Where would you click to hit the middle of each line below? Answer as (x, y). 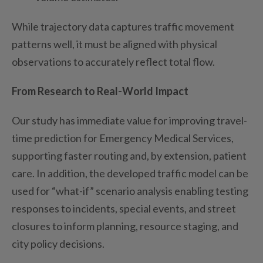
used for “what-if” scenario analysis (93, 190)
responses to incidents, (65, 208)
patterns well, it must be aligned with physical (114, 44)
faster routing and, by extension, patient (154, 155)
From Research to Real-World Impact (100, 91)
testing (231, 190)
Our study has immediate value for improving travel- (129, 120)
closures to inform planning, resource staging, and (125, 226)
